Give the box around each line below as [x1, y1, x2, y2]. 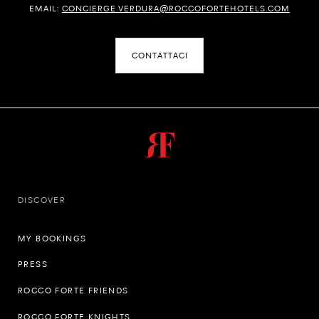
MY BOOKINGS [18, 233, 87, 244]
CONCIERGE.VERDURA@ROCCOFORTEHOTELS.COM [62, 4, 290, 14]
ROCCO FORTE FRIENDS [18, 286, 129, 296]
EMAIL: [29, 4, 62, 14]
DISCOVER [18, 194, 66, 205]
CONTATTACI [131, 51, 188, 61]
